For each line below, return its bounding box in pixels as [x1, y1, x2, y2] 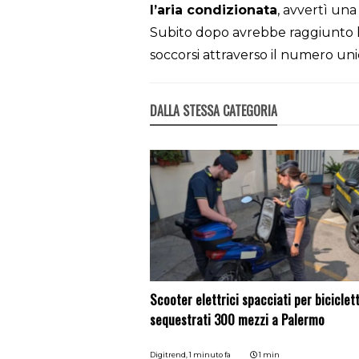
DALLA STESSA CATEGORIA [150, 101, 277, 121]
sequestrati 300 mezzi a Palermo [150, 309, 325, 330]
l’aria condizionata [150, 2, 277, 18]
